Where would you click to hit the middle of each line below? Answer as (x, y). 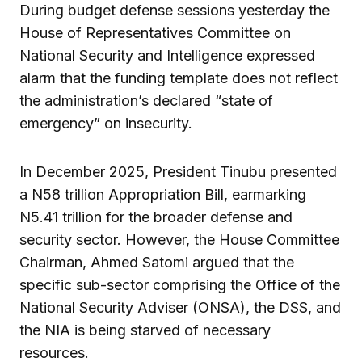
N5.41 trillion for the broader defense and (156, 217)
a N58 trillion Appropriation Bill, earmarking (163, 194)
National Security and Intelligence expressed (167, 55)
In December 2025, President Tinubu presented (178, 171)
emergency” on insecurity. (106, 123)
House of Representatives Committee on (155, 32)
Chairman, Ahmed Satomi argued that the (157, 262)
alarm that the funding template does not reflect (179, 78)
